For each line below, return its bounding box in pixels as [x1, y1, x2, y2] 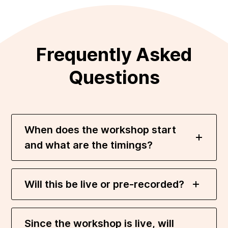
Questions [68, 66, 160, 89]
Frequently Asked [36, 43, 192, 66]
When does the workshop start [24, 123, 177, 136]
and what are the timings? [24, 138, 153, 151]
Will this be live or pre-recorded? [24, 178, 185, 190]
